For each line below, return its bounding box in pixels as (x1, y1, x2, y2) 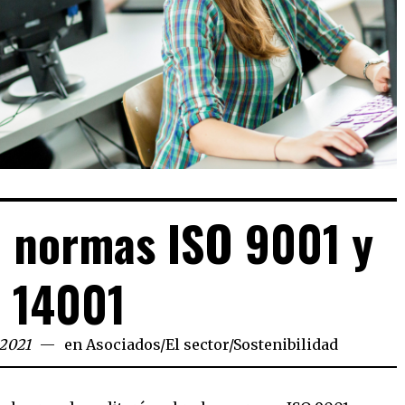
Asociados (86, 335, 161, 354)
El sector (165, 335, 230, 354)
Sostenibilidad (233, 335, 339, 354)
